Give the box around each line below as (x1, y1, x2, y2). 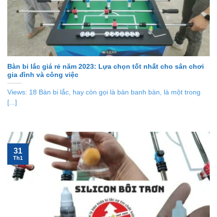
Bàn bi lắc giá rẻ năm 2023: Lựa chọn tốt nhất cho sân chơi (7, 62, 204, 70)
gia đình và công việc (7, 71, 78, 78)
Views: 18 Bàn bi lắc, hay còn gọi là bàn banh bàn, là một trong (7, 88, 201, 96)
